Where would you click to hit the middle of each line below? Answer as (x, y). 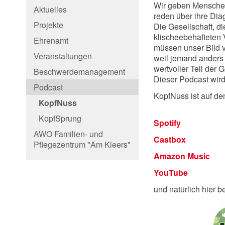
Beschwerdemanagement (79, 72)
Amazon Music (182, 156)
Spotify (167, 123)
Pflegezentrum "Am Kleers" (82, 144)
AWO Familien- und (68, 134)
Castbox (170, 140)
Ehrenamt (51, 40)
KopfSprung (60, 118)
